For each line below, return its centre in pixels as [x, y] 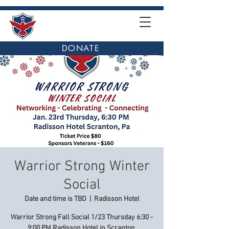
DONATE [81, 48]
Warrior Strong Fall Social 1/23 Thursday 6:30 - [82, 217]
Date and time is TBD [55, 199]
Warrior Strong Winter [82, 167]
